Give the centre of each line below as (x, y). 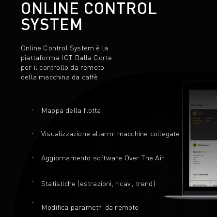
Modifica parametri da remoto (90, 207)
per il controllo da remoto (63, 67)
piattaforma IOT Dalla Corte (67, 57)
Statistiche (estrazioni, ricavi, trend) (98, 183)
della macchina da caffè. (60, 77)
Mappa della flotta (71, 110)
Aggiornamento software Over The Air (103, 157)
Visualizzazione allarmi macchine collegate (111, 133)
